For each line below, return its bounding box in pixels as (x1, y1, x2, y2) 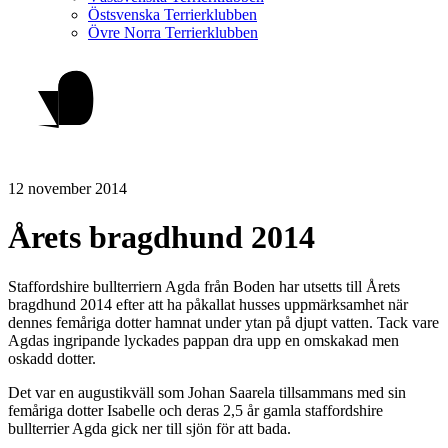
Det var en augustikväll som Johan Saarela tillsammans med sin (8, 383, 406, 401)
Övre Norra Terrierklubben (88, 24, 258, 41)
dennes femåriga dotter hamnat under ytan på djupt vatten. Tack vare (8, 313, 439, 331)
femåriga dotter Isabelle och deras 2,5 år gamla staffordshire (8, 401, 383, 419)
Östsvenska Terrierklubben (88, 6, 257, 23)
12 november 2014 (8, 180, 127, 197)
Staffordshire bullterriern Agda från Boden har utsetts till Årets (8, 277, 400, 295)
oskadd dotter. (8, 349, 96, 367)
